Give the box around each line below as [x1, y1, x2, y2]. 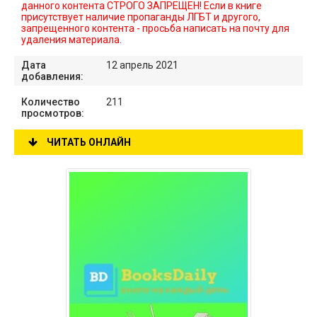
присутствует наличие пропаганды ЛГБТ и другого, [21, 11, 260, 23]
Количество [21, 96, 80, 108]
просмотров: [21, 108, 84, 119]
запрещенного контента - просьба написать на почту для [21, 23, 289, 34]
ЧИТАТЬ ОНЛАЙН [45, 137, 131, 148]
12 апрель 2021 [106, 59, 178, 71]
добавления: [21, 71, 83, 82]
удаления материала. [21, 34, 122, 45]
